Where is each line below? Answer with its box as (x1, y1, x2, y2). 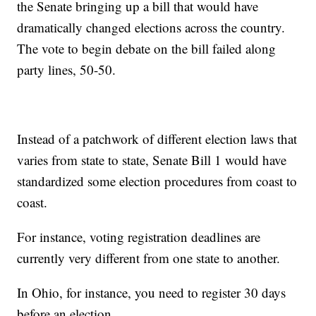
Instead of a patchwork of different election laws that (17, 130, 298, 148)
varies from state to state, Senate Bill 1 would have (17, 151, 287, 169)
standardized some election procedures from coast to (17, 172, 298, 190)
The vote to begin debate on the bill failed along (17, 39, 276, 58)
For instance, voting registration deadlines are (17, 228, 261, 246)
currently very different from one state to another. (17, 249, 281, 267)
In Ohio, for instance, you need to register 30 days (17, 284, 286, 302)
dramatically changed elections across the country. (17, 18, 286, 37)
